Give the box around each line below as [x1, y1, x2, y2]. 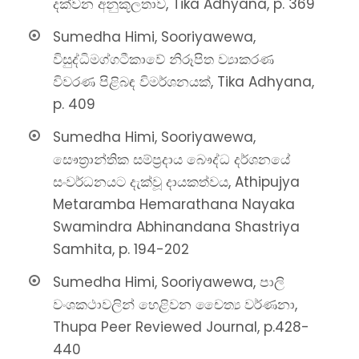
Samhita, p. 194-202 [53, 240, 189, 260]
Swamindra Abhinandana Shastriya [53, 217, 300, 237]
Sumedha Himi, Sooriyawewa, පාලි [53, 272, 284, 292]
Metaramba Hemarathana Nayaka [53, 195, 295, 215]
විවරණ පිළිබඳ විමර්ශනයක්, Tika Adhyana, [53, 72, 314, 92]
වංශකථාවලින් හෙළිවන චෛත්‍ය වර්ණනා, [53, 295, 297, 315]
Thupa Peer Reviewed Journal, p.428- [53, 317, 309, 337]
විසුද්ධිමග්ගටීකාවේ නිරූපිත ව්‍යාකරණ [53, 50, 274, 70]
